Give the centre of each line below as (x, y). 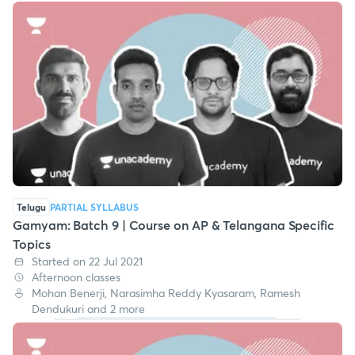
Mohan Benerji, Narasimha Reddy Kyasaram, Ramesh (166, 292)
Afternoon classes (76, 277)
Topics (32, 243)
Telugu (31, 206)
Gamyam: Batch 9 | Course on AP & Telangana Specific (174, 224)
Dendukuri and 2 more (88, 308)
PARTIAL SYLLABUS (94, 206)
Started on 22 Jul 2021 (87, 261)
